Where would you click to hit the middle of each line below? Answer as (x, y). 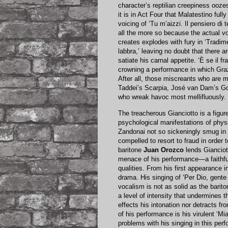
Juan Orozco (164, 150)
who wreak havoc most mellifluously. (172, 97)
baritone (131, 150)
